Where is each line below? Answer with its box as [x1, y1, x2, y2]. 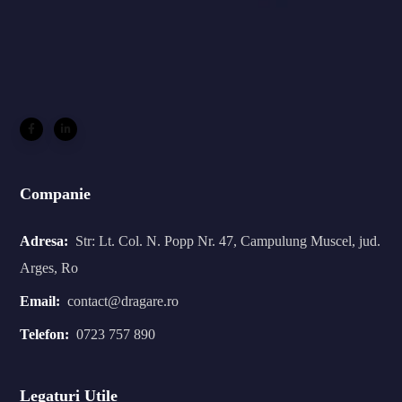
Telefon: [20, 327, 70, 343]
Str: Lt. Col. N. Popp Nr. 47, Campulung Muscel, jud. [75, 233, 381, 249]
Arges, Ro [20, 260, 79, 276]
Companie [20, 185, 92, 204]
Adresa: [20, 233, 69, 249]
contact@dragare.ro [67, 293, 179, 310]
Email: [20, 293, 61, 310]
